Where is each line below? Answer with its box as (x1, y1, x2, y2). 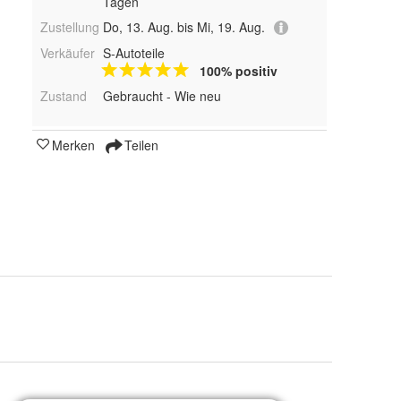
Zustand (40, 87, 87, 106)
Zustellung (40, 18, 99, 36)
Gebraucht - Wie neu (102, 87, 221, 106)
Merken (52, 136, 95, 155)
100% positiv (199, 62, 277, 81)
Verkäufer (40, 44, 95, 63)
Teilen (121, 136, 158, 155)
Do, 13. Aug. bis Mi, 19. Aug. (102, 18, 265, 36)
